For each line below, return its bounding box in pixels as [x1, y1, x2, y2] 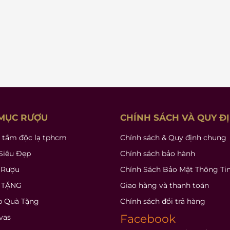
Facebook [120, 212, 176, 226]
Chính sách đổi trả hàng [120, 197, 205, 206]
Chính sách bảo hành [120, 149, 195, 158]
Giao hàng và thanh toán [120, 181, 209, 190]
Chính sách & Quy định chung [120, 133, 226, 142]
